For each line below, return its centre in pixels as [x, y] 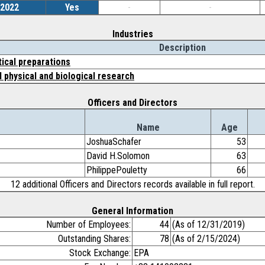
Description [182, 48]
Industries [132, 34]
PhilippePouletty [117, 170]
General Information [132, 211]
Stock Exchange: [100, 253]
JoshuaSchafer [114, 142]
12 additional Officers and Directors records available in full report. [132, 184]
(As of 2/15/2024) [206, 239]
